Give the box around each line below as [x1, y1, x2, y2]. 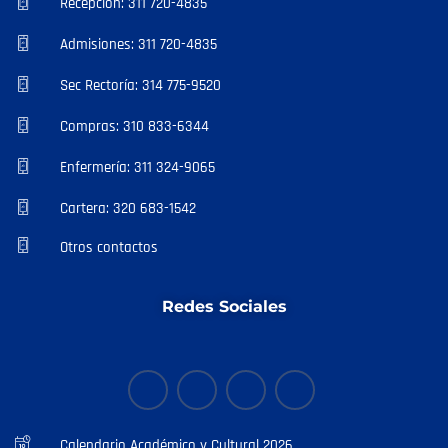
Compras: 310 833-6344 [60, 116, 209, 136]
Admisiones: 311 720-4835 [60, 34, 217, 54]
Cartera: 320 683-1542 [60, 198, 196, 218]
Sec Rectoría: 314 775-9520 [60, 75, 221, 95]
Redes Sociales [161, 297, 287, 316]
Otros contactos [60, 238, 158, 257]
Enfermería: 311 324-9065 [60, 157, 215, 177]
